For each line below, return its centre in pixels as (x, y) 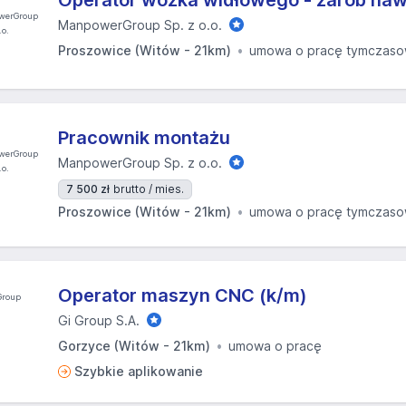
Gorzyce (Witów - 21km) (134, 346)
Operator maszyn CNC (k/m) (183, 295)
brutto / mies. (149, 189)
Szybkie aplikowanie (139, 371)
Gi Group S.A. (99, 320)
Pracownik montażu (144, 138)
